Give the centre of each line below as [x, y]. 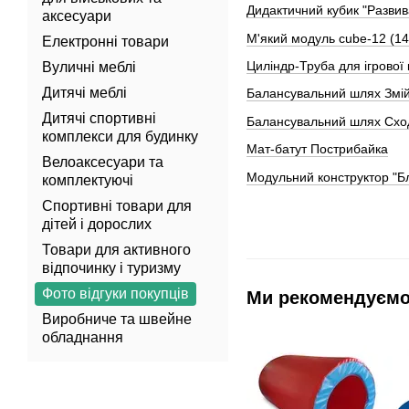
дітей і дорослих [97, 224]
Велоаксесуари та [103, 162]
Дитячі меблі [84, 93]
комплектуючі [88, 180]
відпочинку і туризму [111, 268]
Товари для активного [116, 250]
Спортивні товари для [117, 206]
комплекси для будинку [120, 136]
